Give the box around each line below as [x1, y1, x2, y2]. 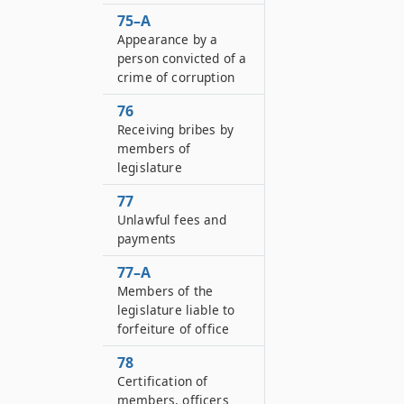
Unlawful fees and [117, 211, 226, 228]
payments [117, 230, 177, 247]
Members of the [117, 282, 214, 299]
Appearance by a [117, 31, 218, 48]
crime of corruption [117, 69, 235, 86]
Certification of [117, 372, 208, 390]
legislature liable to [117, 301, 235, 318]
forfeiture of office [117, 320, 230, 337]
